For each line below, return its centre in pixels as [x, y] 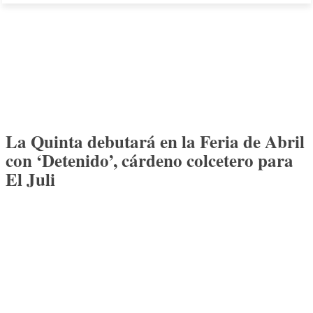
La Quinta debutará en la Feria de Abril [155, 141]
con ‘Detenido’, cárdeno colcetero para [150, 160]
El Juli [30, 179]
